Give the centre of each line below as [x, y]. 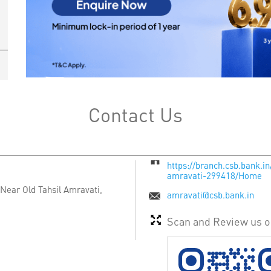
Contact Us [135, 114]
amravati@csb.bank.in [211, 194]
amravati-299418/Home [214, 175]
